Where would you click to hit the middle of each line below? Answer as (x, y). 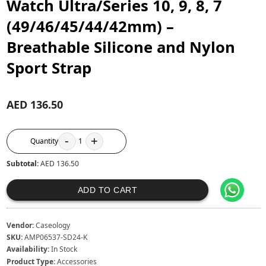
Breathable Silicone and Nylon (121, 47)
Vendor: (20, 225)
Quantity (44, 141)
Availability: (28, 249)
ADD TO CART (107, 190)
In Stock (64, 249)
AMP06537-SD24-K (56, 237)
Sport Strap (49, 68)
